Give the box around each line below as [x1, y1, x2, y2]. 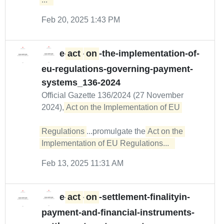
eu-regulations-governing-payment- [41, 64, 193, 74]
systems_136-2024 [41, 77, 120, 87]
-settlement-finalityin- [99, 192, 190, 202]
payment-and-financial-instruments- [41, 207, 194, 217]
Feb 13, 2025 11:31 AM [41, 159, 123, 167]
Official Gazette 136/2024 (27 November [41, 91, 183, 99]
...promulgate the [86, 127, 147, 135]
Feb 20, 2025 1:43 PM [41, 15, 120, 24]
